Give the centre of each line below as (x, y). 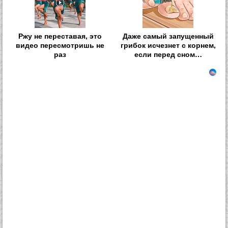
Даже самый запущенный (168, 36)
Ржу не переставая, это (60, 36)
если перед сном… (168, 54)
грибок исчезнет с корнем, (168, 45)
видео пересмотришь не (60, 45)
